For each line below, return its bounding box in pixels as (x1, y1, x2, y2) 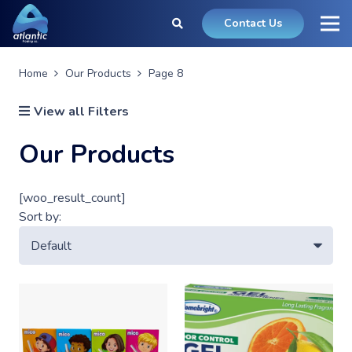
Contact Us (224, 16, 283, 31)
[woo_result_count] (19, 189, 126, 207)
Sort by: (19, 208, 61, 226)
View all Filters (33, 103, 129, 121)
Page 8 (148, 66, 183, 81)
